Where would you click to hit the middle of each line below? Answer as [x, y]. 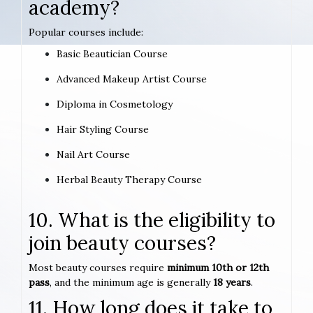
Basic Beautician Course [112, 54]
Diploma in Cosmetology [115, 104]
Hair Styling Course [103, 130]
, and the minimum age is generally [131, 283]
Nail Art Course [93, 155]
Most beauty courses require [98, 268]
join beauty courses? [122, 243]
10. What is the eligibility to [152, 220]
